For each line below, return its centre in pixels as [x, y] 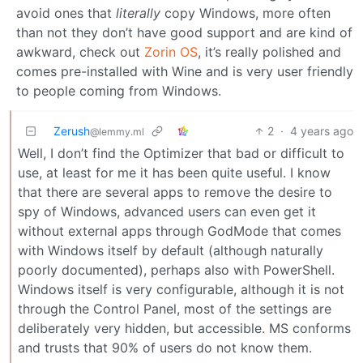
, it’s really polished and [269, 52]
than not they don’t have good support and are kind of [184, 32]
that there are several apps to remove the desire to [175, 192]
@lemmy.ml [117, 132]
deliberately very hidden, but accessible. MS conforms [184, 328]
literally [138, 13]
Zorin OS [171, 52]
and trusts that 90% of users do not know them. [165, 348]
